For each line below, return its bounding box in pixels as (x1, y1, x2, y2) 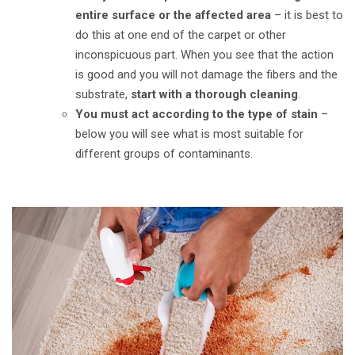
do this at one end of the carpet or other (75, 28, 286, 42)
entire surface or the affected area (75, 8, 271, 22)
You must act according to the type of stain (75, 107, 318, 121)
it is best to (284, 8, 343, 22)
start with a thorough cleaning (131, 87, 298, 101)
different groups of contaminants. (75, 147, 253, 161)
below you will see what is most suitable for (75, 127, 303, 141)
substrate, (75, 87, 131, 101)
